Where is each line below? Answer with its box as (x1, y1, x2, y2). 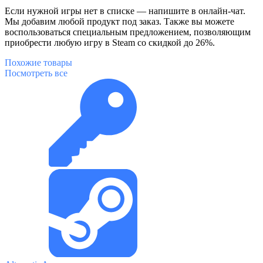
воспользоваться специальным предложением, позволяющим (5, 26, 251, 37)
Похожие (5, 57, 41, 68)
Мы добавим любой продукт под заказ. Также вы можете (5, 16, 234, 26)
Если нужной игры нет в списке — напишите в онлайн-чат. (5, 5, 245, 16)
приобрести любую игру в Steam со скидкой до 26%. (5, 37, 215, 48)
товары (43, 57, 72, 68)
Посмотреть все (5, 68, 68, 78)
